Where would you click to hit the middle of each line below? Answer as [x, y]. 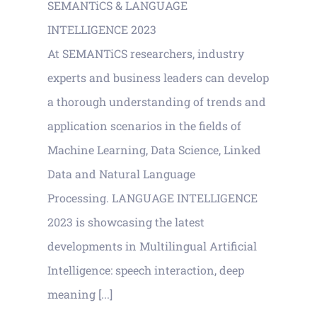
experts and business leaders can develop [158, 77]
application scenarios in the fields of [144, 125]
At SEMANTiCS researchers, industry [146, 53]
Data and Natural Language [121, 173]
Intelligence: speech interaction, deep [146, 270]
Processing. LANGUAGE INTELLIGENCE [152, 197]
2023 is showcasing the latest [126, 221]
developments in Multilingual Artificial [152, 246]
